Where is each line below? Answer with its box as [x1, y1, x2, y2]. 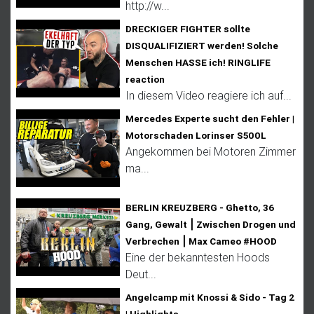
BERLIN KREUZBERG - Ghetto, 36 [125, 200, 274, 214]
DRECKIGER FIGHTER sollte [125, 22, 250, 35]
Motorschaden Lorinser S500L [125, 128, 266, 142]
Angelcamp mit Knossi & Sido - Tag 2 [125, 290, 295, 303]
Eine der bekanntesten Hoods [125, 250, 270, 264]
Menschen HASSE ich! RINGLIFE [125, 55, 271, 69]
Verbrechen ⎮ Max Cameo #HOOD [125, 234, 277, 247]
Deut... [125, 266, 156, 281]
